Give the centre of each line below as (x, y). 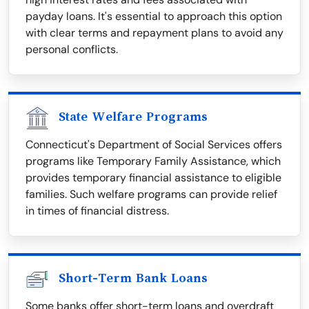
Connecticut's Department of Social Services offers (154, 145)
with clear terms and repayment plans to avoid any (154, 33)
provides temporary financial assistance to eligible (153, 178)
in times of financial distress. (97, 211)
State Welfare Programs (133, 117)
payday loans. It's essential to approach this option (154, 17)
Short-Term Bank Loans (133, 278)
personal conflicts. (72, 50)
